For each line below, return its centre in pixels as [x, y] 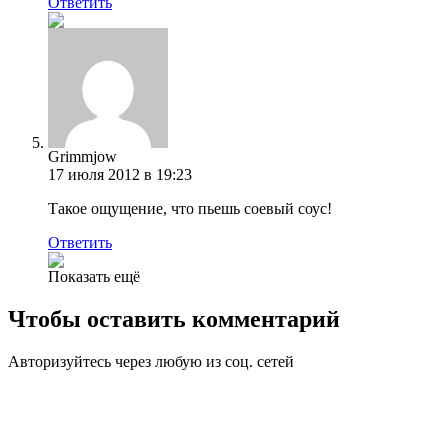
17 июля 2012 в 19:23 [120, 174]
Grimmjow [82, 156]
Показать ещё [94, 276]
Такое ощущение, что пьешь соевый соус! [190, 208]
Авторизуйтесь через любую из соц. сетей [151, 361]
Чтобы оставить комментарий [174, 318]
